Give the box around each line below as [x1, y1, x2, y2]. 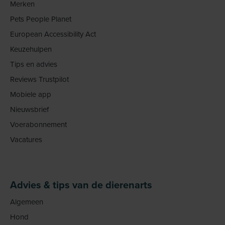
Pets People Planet [10, 14, 71, 25]
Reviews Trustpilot [10, 74, 69, 85]
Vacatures [10, 134, 42, 145]
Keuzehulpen [10, 44, 52, 55]
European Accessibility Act [10, 29, 96, 40]
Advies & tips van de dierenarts [10, 177, 152, 192]
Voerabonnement [10, 119, 67, 130]
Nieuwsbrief [10, 104, 49, 115]
